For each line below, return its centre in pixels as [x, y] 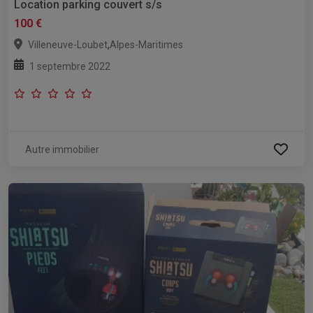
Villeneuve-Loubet [68, 45]
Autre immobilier [62, 150]
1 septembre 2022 [70, 67]
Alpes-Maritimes [146, 45]
